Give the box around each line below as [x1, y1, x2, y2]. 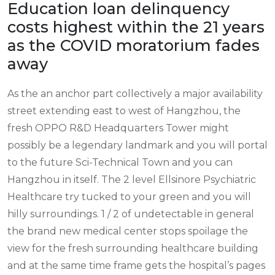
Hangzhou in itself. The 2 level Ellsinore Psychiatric [7, 173, 256, 185]
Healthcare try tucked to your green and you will [7, 190, 251, 203]
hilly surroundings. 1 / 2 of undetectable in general [7, 207, 254, 220]
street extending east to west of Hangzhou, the [7, 104, 241, 117]
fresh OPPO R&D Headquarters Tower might [7, 122, 229, 134]
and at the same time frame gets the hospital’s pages [7, 259, 265, 271]
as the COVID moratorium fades [7, 36, 260, 55]
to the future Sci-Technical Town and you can [7, 156, 233, 168]
